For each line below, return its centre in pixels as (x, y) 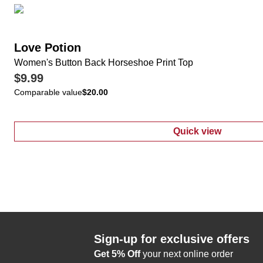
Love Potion (48, 48)
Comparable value (48, 92)
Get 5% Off (117, 254)
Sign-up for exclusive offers (172, 239)
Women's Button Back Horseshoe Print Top (104, 63)
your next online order (187, 254)
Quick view (197, 131)
